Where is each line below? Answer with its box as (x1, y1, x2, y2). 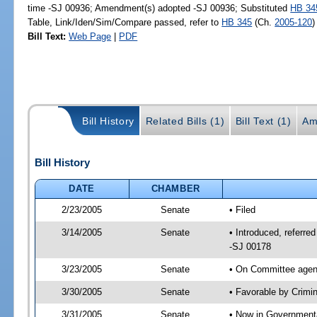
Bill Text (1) (235, 115, 292, 127)
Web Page (69, 30, 112, 42)
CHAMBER (151, 183, 201, 194)
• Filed (229, 204, 255, 215)
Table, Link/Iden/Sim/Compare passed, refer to (28, 16, 222, 28)
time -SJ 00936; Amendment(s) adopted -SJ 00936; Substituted (28, 2, 291, 13)
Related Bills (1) (145, 115, 225, 127)
